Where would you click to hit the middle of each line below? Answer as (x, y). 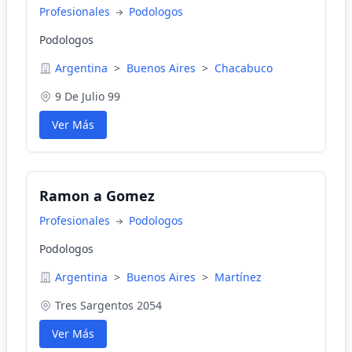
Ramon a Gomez (97, 196)
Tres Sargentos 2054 (108, 305)
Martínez (238, 277)
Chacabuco (244, 68)
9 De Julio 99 (88, 96)
